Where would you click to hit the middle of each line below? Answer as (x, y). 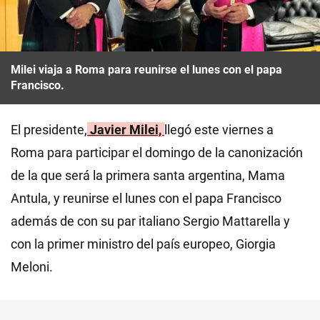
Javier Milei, (126, 129)
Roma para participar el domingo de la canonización (157, 152)
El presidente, (49, 129)
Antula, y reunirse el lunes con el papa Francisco (146, 198)
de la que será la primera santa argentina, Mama (148, 175)
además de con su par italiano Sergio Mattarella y (150, 221)
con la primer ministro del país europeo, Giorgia (143, 244)
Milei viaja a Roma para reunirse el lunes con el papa (146, 69)
